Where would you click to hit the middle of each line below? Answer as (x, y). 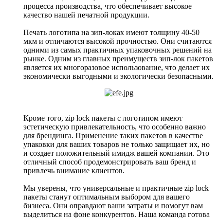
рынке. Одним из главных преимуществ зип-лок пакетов (118, 58)
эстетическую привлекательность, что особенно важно (115, 127)
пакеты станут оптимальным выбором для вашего (107, 197)
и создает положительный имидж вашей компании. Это (116, 153)
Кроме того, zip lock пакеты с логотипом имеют (103, 118)
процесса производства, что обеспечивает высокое (108, 6)
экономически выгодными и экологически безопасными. (118, 76)
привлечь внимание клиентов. (74, 170)
